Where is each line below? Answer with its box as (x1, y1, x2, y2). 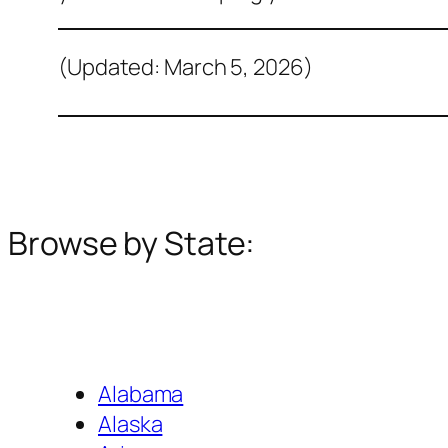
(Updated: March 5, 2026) (58, 52, 313, 83)
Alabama (98, 379, 184, 410)
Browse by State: (8, 220, 256, 265)
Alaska (98, 409, 163, 440)
